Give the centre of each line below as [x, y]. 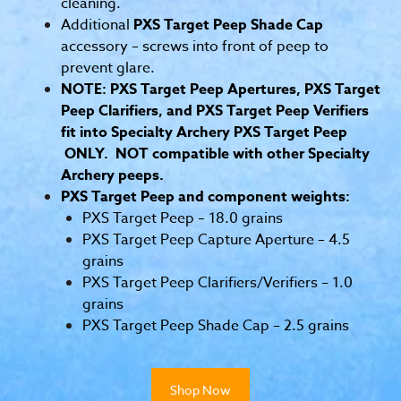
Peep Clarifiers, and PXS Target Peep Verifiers [215, 111]
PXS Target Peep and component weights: [205, 196]
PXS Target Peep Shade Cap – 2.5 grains [216, 325]
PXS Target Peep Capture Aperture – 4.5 [216, 239]
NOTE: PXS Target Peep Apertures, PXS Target [221, 89]
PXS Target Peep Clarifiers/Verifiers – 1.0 [218, 282]
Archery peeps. [112, 175]
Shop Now [200, 389]
